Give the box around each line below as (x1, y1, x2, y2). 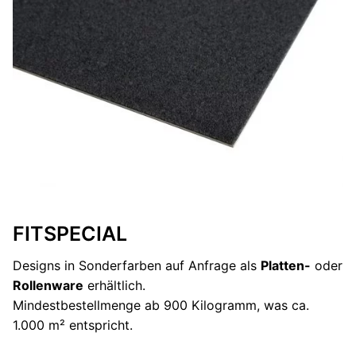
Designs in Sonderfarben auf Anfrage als (13, 257, 261, 274)
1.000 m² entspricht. (13, 317, 133, 334)
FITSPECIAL (13, 221, 127, 246)
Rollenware (13, 277, 83, 294)
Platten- (261, 257, 311, 274)
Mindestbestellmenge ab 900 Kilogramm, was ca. (13, 297, 309, 314)
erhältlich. (83, 277, 145, 294)
